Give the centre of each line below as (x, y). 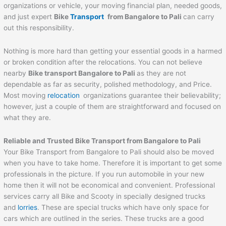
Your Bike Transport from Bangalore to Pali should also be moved (109, 152)
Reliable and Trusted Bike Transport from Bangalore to (96, 141)
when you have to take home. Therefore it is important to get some (113, 163)
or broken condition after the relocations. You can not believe (103, 62)
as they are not (162, 73)
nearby (16, 73)
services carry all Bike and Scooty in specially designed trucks (105, 196)
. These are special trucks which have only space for (123, 208)
